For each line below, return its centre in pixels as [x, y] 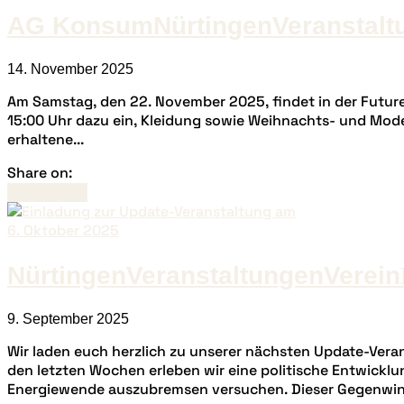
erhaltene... [46, 140]
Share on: [40, 173]
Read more [43, 193]
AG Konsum [80, 26]
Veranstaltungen [225, 275]
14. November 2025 [70, 69]
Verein [362, 275]
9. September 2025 [68, 318]
